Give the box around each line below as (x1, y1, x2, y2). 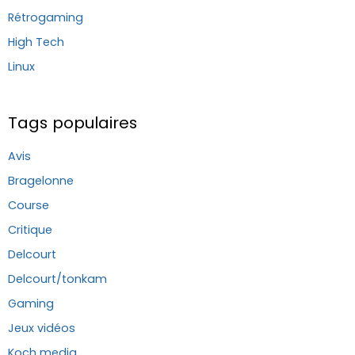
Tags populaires (8, 111, 137, 134)
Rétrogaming (8, 9, 83, 25)
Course (8, 197, 49, 213)
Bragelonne (8, 172, 74, 189)
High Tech (8, 33, 64, 50)
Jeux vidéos (8, 319, 75, 336)
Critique (8, 221, 52, 238)
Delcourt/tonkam (8, 270, 107, 287)
